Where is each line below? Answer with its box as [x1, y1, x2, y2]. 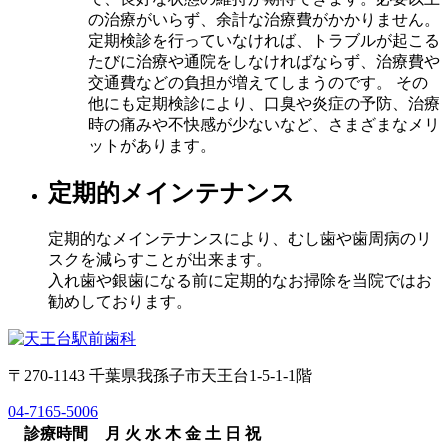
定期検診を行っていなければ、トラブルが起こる [88, 31, 440, 49]
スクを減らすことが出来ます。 [48, 250, 272, 268]
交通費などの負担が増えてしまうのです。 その [88, 73, 428, 91]
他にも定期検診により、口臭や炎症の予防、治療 [88, 94, 440, 112]
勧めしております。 [48, 292, 192, 310]
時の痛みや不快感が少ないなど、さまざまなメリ [88, 115, 440, 133]
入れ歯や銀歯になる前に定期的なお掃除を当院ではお [48, 271, 432, 289]
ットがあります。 [88, 136, 216, 154]
